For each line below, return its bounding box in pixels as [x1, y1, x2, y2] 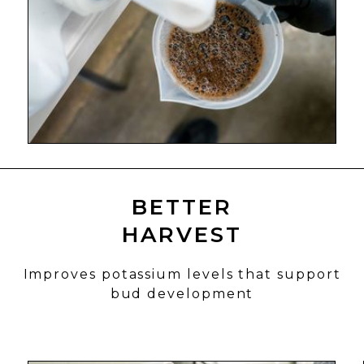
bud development [110, 286, 254, 301]
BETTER [131, 194, 233, 220]
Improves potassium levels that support [23, 266, 341, 282]
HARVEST [121, 222, 243, 248]
